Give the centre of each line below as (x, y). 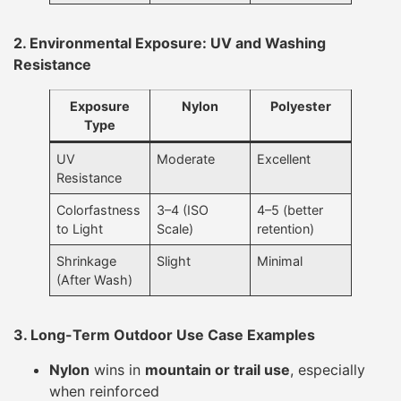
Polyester (301, 107)
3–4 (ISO (183, 210)
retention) (286, 229)
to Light (80, 229)
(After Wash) (95, 280)
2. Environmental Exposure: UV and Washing (170, 43)
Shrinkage (87, 261)
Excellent (284, 159)
